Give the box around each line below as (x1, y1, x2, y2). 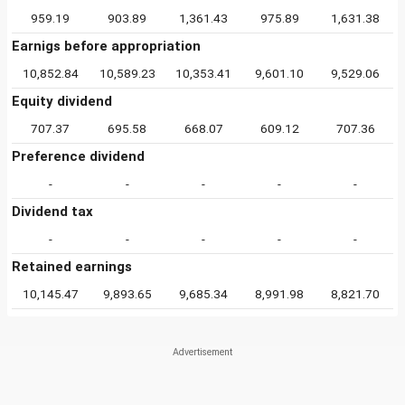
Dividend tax (12, 203, 93, 220)
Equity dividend (12, 93, 112, 109)
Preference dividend (12, 148, 145, 165)
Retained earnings (12, 259, 132, 275)
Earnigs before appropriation (12, 38, 201, 54)
